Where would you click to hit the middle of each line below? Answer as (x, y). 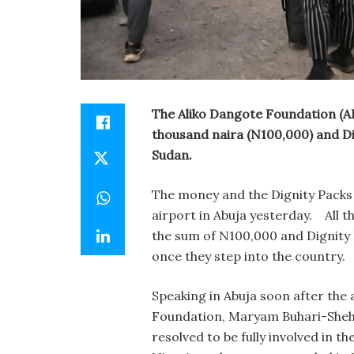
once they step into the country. (249, 256)
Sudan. (177, 155)
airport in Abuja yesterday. (237, 215)
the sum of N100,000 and (229, 235)
